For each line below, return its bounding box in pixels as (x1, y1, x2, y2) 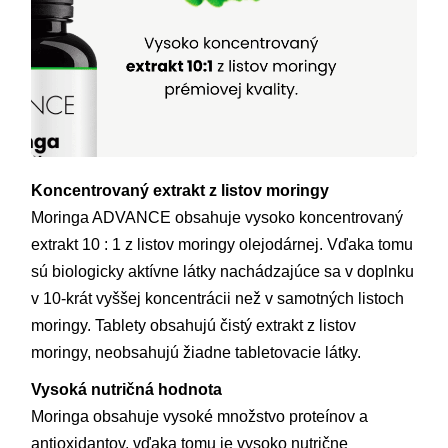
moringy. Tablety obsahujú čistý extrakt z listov (31, 316, 357, 334)
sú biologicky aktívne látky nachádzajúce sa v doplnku (31, 262, 415, 280)
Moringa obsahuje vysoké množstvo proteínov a (31, 407, 369, 425)
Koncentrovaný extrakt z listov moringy (31, 181, 330, 199)
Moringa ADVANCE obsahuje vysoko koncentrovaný (31, 208, 404, 226)
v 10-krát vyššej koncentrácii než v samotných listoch (31, 289, 405, 307)
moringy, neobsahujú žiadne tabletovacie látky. (31, 343, 362, 361)
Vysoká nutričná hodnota (31, 380, 223, 398)
